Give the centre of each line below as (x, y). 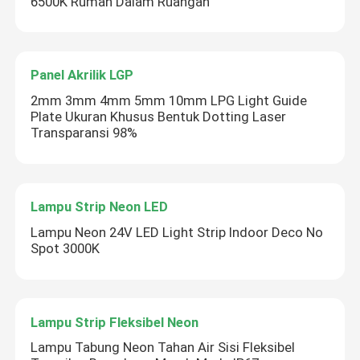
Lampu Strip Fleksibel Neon (115, 322)
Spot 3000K (65, 248)
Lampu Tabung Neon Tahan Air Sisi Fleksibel (163, 348)
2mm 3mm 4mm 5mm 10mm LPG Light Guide (169, 101)
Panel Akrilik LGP (82, 75)
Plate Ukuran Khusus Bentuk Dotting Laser (159, 117)
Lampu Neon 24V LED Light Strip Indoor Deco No (177, 232)
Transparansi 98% (84, 133)
